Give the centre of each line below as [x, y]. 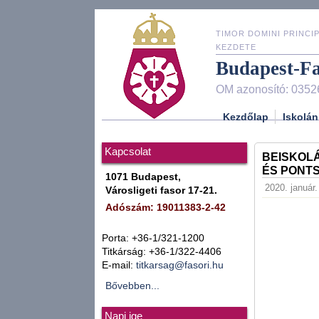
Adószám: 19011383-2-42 [166, 208]
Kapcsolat [128, 152]
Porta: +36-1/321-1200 [153, 238]
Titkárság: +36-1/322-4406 [162, 252]
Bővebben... [132, 286]
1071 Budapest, [143, 177]
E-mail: [119, 265]
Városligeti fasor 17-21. [161, 190]
